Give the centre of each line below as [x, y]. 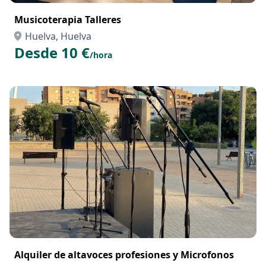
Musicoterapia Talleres [68, 20]
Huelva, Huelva [58, 36]
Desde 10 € [52, 53]
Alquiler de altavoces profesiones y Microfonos [124, 255]
